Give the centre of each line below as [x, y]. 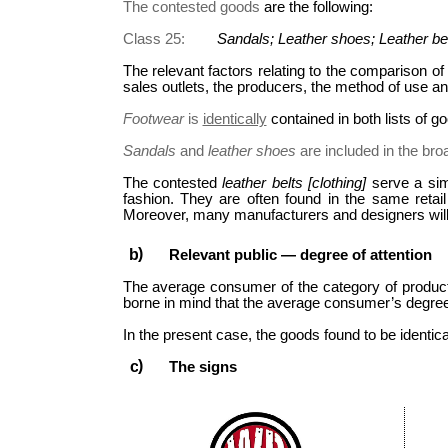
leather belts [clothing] [294, 182]
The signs [203, 366]
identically [234, 118]
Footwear [153, 118]
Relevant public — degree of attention [301, 254]
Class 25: [169, 38]
